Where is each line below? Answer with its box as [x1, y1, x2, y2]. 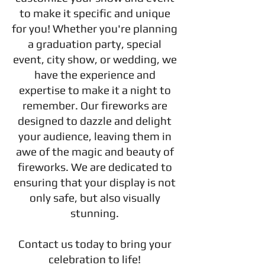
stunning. [70, 206, 119, 219]
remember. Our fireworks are [22, 99, 167, 112]
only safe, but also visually [29, 191, 160, 204]
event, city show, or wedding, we [12, 53, 177, 66]
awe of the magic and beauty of [15, 145, 174, 158]
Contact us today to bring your [18, 237, 172, 250]
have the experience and [34, 68, 156, 81]
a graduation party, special [28, 37, 161, 50]
